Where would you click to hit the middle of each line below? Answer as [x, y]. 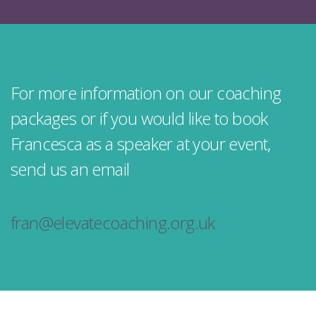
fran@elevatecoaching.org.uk [113, 222]
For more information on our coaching [146, 92]
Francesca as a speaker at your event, [141, 143]
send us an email [70, 169]
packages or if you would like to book [139, 118]
